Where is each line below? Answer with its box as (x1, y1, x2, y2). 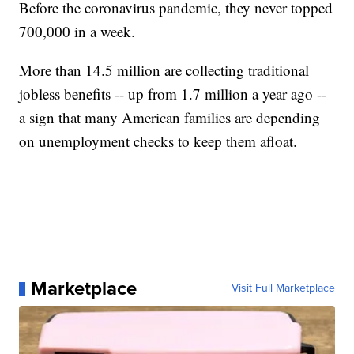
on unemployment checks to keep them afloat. (19, 131, 298, 152)
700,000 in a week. (19, 21, 136, 42)
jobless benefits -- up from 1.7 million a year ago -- (19, 84, 327, 104)
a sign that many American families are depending (19, 107, 321, 128)
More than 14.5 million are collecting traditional (19, 60, 310, 81)
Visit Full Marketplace (231, 280, 335, 297)
